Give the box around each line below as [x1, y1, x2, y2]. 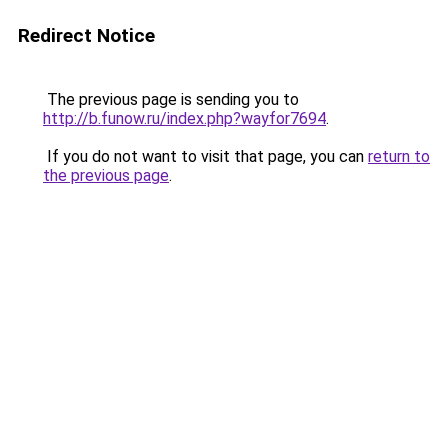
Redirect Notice [18, 24, 155, 47]
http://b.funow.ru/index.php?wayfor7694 [43, 109, 326, 128]
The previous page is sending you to [43, 90, 299, 109]
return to [368, 147, 430, 166]
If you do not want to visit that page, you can [43, 147, 368, 166]
